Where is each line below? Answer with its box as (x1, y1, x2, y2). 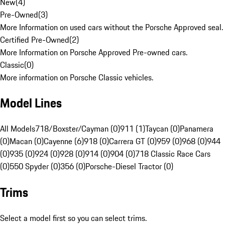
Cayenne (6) (44, 135, 84, 148)
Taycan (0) (145, 123, 180, 135)
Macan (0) (10, 135, 44, 148)
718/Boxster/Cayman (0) (35, 123, 120, 135)
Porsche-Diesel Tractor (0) (85, 160, 173, 173)
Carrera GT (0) (109, 135, 157, 148)
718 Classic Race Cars (135, 148, 210, 160)
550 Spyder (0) (10, 160, 60, 173)
